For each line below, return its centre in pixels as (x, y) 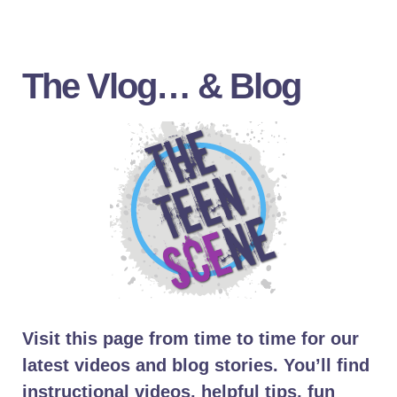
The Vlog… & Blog (161, 86)
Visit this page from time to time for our (191, 339)
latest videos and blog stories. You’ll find (196, 365)
